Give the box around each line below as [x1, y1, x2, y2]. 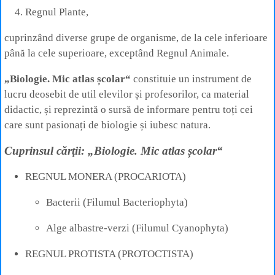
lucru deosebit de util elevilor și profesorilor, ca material [4, 88, 249, 100]
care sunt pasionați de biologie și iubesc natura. [4, 118, 211, 131]
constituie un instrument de [131, 72, 252, 85]
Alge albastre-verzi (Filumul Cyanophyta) [46, 222, 228, 234]
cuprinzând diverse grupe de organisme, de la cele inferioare [4, 31, 268, 44]
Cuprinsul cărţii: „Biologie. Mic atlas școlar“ [4, 144, 223, 157]
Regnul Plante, [25, 6, 88, 18]
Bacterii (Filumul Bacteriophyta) [46, 196, 188, 208]
